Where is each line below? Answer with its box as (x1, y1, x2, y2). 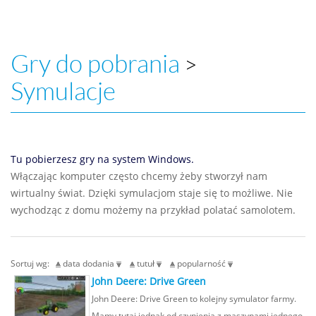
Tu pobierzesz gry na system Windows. (11, 152, 194, 166)
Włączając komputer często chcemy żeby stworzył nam (11, 169, 267, 183)
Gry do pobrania (11, 50, 180, 78)
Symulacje (11, 78, 116, 105)
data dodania (61, 257, 116, 269)
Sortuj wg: (11, 257, 56, 269)
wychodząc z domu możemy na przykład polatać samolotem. (11, 203, 296, 217)
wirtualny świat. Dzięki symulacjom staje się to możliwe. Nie (11, 186, 293, 200)
